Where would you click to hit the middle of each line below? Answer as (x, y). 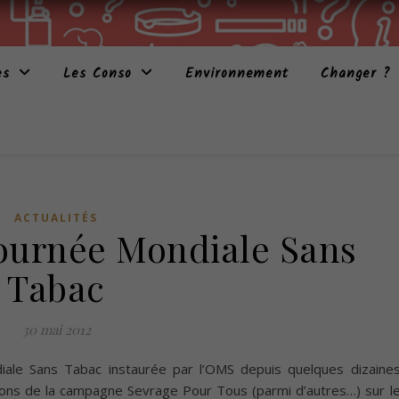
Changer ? (355, 74)
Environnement (236, 74)
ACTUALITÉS (56, 218)
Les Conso (97, 74)
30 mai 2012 (56, 330)
